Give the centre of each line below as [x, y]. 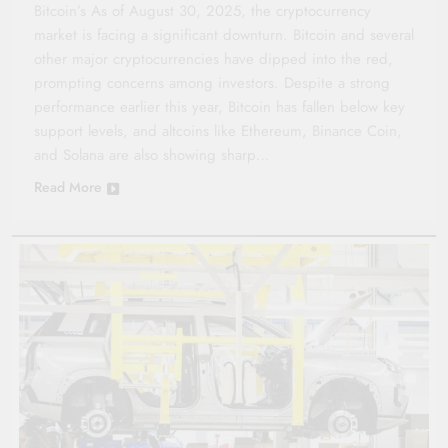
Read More [68, 186]
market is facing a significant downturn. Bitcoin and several [224, 34]
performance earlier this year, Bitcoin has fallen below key [219, 106]
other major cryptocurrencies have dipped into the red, [213, 58]
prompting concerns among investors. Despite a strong [212, 82]
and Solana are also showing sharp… [152, 154]
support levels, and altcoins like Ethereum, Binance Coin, [218, 130]
